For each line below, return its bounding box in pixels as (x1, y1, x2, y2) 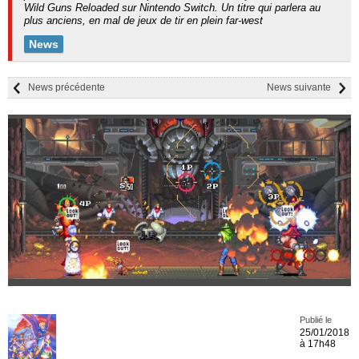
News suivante (267, 82, 331, 93)
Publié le (300, 315, 332, 325)
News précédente (28, 82, 105, 93)
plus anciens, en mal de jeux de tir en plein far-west (24, 14, 263, 26)
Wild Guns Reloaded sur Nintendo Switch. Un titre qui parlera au (24, 2, 321, 14)
